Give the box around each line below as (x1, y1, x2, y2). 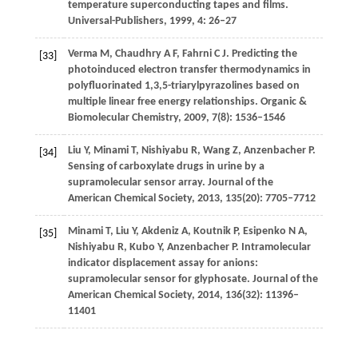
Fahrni (181, 48, 212, 61)
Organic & (257, 96, 307, 109)
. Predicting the (225, 48, 297, 61)
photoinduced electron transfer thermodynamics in (67, 64, 311, 77)
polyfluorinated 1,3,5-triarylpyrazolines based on (67, 80, 300, 93)
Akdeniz (141, 225, 179, 238)
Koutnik (193, 225, 231, 238)
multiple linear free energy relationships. (67, 96, 258, 109)
